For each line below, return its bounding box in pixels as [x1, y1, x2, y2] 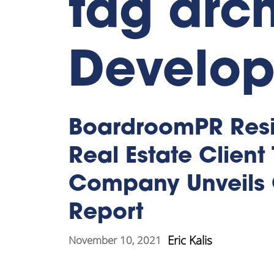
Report [68, 202, 144, 224]
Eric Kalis [168, 232, 212, 248]
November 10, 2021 [68, 233, 161, 248]
